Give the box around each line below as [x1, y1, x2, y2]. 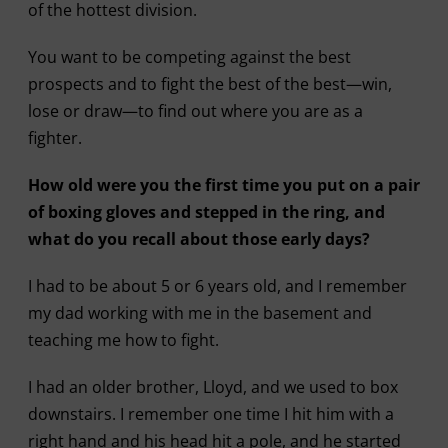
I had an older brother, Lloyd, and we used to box [27, 376, 398, 398]
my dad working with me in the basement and [27, 302, 372, 324]
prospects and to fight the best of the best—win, [27, 73, 392, 95]
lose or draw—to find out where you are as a [27, 100, 363, 122]
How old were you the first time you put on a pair [27, 174, 420, 196]
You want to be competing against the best [27, 46, 351, 68]
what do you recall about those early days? [27, 228, 370, 250]
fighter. [27, 127, 82, 149]
